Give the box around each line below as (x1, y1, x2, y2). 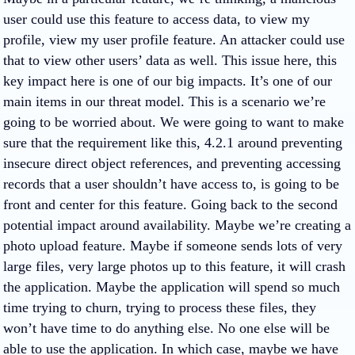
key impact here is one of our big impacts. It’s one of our (3, 73, 332, 89)
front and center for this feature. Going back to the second (3, 197, 338, 212)
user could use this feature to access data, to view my (3, 11, 310, 27)
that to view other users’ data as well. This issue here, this (3, 52, 337, 68)
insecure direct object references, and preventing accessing (3, 155, 341, 171)
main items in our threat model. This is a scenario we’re (3, 94, 326, 109)
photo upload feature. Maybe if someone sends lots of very (3, 238, 342, 254)
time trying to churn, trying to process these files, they (3, 300, 316, 315)
